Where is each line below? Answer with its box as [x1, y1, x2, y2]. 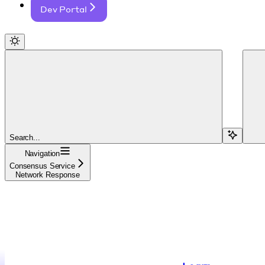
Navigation [24, 148, 60, 158]
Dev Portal [40, 3, 87, 14]
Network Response [15, 170, 80, 179]
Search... [9, 132, 40, 142]
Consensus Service [9, 161, 75, 170]
